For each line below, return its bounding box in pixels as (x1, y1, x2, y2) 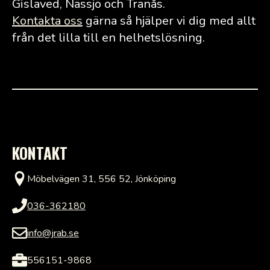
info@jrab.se (27, 226, 79, 240)
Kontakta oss (12, 13, 83, 30)
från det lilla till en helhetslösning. (12, 30, 205, 46)
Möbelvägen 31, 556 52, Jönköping (27, 172, 176, 186)
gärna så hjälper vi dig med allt (83, 13, 256, 30)
